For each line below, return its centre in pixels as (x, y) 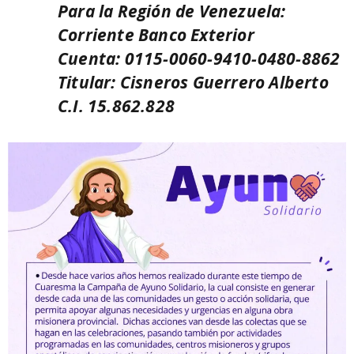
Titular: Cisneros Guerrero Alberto (193, 82)
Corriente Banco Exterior (156, 34)
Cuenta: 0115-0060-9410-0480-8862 (199, 58)
